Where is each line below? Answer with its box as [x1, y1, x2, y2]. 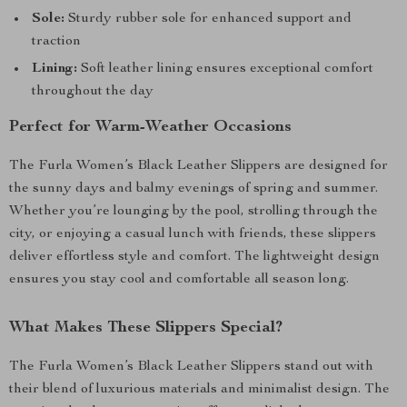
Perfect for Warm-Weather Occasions [9, 119, 292, 135]
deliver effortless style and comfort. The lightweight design [9, 250, 380, 264]
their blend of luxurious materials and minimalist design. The [9, 382, 390, 397]
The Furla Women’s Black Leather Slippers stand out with [9, 360, 373, 374]
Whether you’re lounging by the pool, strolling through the [9, 204, 378, 219]
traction [32, 35, 81, 49]
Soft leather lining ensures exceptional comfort [77, 62, 373, 76]
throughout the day [32, 84, 154, 99]
